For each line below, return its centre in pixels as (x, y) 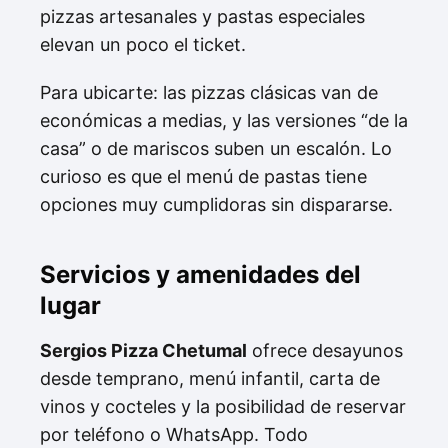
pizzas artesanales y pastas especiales (202, 16)
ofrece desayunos (325, 350)
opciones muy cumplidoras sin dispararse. (216, 204)
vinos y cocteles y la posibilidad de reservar (223, 406)
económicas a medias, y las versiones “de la (224, 120)
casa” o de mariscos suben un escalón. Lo (216, 148)
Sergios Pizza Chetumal (143, 350)
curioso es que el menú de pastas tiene (203, 176)
